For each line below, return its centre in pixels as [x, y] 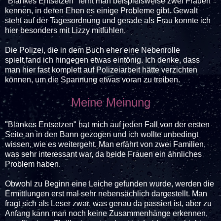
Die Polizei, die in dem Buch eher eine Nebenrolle [92, 50]
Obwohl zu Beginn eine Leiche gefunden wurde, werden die [110, 184]
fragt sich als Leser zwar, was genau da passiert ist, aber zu [108, 203]
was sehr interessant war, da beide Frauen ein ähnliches [103, 154]
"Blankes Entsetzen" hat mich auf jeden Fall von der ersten [107, 124]
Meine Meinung [110, 102]
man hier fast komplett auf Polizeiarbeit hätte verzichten [101, 70]
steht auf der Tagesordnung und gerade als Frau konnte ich [108, 20]
